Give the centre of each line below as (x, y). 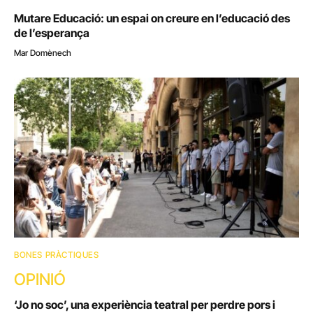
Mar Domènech (43, 52)
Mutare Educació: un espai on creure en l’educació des (152, 18)
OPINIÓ (40, 280)
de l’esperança (52, 32)
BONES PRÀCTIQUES (57, 255)
